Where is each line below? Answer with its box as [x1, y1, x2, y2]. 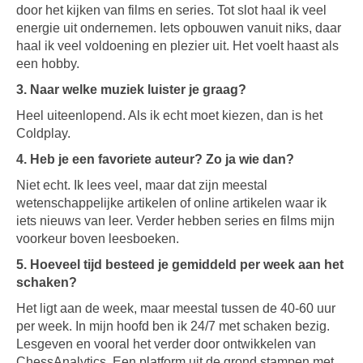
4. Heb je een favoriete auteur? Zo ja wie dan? [16, 152, 294, 166]
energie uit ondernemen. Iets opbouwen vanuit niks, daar [16, 21, 341, 35]
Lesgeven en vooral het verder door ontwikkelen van [16, 337, 316, 351]
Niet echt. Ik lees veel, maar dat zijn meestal [16, 178, 267, 192]
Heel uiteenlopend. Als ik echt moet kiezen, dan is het [16, 109, 322, 122]
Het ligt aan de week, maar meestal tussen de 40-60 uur [16, 301, 335, 315]
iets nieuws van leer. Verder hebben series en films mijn [16, 214, 335, 228]
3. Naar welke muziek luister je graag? [16, 83, 246, 96]
